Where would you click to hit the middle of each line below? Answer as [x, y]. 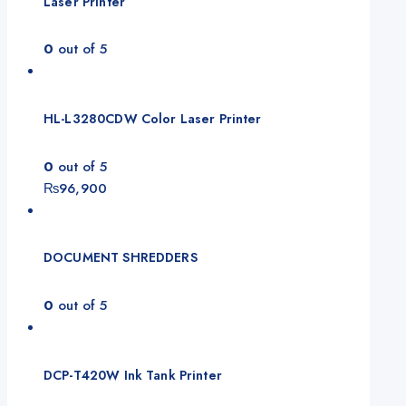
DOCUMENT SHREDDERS [121, 258]
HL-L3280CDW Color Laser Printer [153, 119]
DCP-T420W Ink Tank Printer [133, 375]
